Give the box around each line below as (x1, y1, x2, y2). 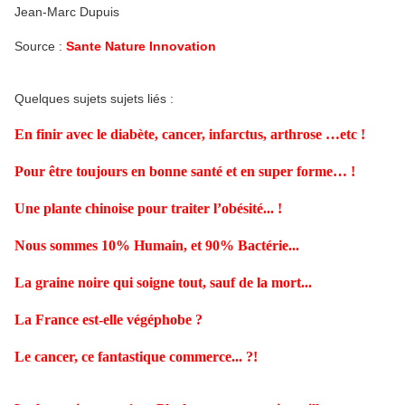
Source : (14, 38, 66, 53)
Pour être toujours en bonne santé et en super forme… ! (14, 163, 355, 179)
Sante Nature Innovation (66, 38, 216, 53)
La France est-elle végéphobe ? (14, 311, 202, 327)
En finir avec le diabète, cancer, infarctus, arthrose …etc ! (14, 126, 365, 142)
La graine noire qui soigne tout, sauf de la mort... (14, 274, 312, 290)
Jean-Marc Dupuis (14, 4, 119, 19)
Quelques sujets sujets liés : (14, 90, 174, 106)
